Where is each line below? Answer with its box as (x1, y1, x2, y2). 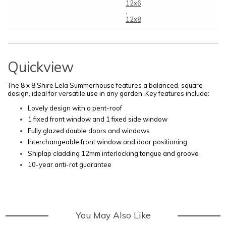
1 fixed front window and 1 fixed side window (28, 115, 167, 124)
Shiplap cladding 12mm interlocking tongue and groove (28, 149, 199, 157)
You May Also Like (75, 209, 151, 221)
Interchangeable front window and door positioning (28, 138, 187, 146)
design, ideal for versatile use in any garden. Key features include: (8, 89, 209, 97)
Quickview (8, 58, 74, 76)
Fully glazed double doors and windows (28, 126, 150, 135)
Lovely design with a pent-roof (28, 103, 122, 112)
